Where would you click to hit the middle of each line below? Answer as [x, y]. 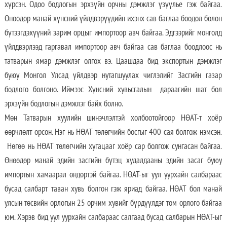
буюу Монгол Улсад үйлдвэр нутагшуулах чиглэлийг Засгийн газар [113, 75]
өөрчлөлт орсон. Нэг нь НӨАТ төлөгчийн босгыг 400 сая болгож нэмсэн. [113, 132]
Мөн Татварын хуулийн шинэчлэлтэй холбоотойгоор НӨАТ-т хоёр [113, 118]
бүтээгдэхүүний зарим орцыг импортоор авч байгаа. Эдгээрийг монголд [113, 33]
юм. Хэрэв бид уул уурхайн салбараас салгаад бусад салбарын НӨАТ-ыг [113, 217]
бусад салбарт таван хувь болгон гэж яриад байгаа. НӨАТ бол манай [113, 189]
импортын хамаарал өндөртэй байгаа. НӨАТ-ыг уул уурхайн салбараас [113, 175]
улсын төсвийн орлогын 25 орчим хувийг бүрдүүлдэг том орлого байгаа [113, 203]
